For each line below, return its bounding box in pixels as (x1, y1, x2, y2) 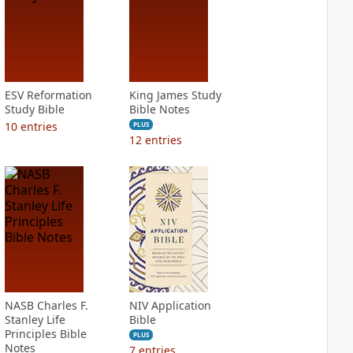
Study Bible (4, 102, 65, 117)
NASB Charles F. (4, 298, 88, 313)
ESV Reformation (4, 87, 92, 102)
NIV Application (128, 298, 211, 313)
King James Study (128, 87, 221, 102)
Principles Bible (4, 326, 87, 341)
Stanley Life (4, 312, 65, 327)
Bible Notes (128, 102, 190, 117)
